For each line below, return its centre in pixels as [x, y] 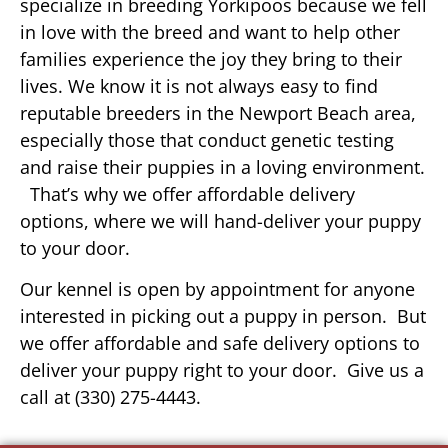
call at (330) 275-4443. [110, 397]
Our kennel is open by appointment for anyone [217, 289]
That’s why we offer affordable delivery [187, 193]
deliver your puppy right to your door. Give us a [222, 370]
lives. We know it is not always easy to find [199, 85]
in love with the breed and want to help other [210, 31]
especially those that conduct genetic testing [207, 139]
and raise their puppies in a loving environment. [222, 166]
